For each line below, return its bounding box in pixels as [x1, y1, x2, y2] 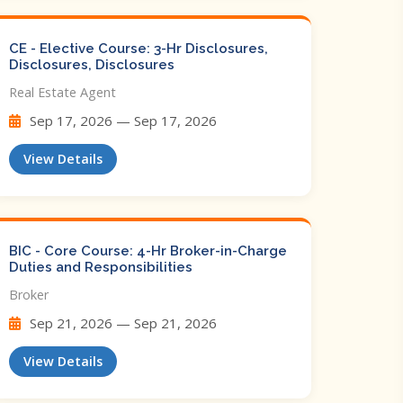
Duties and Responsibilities [9, 259, 193, 275]
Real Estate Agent [9, 84, 116, 101]
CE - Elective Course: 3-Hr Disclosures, [9, 40, 268, 57]
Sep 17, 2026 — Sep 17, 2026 [26, 112, 217, 130]
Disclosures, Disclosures [9, 57, 175, 73]
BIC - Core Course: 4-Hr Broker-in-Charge [9, 243, 287, 259]
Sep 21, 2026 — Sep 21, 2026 [26, 314, 217, 332]
